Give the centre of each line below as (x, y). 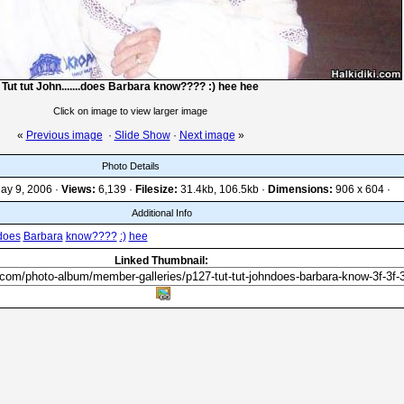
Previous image (64, 135)
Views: (78, 189)
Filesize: (156, 189)
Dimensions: (300, 189)
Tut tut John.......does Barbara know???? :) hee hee (130, 87)
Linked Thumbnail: (161, 261)
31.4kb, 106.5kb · (222, 189)
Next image (207, 135)
